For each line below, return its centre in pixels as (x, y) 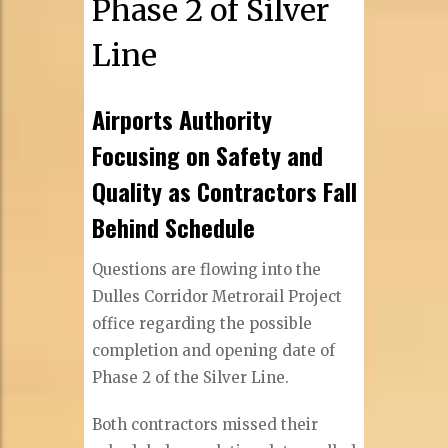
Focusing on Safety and (208, 154)
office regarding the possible (202, 324)
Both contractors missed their (205, 425)
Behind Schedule (174, 226)
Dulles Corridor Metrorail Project (217, 297)
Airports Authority (182, 118)
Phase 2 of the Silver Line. (191, 378)
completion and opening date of (214, 351)
